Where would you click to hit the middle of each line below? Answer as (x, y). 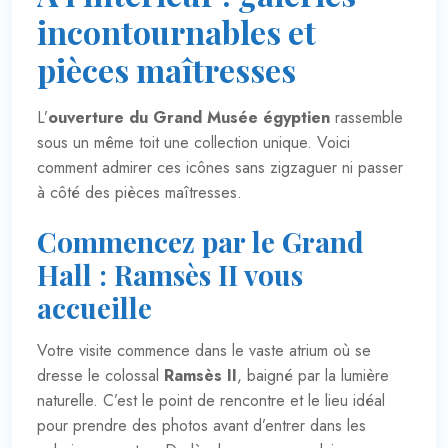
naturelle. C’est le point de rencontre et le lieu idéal (211, 400)
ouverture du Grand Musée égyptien (189, 117)
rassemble (366, 117)
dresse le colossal (100, 375)
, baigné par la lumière (313, 375)
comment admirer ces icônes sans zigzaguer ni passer (220, 167)
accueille (94, 307)
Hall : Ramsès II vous (170, 274)
